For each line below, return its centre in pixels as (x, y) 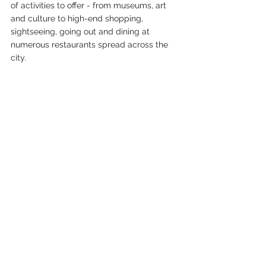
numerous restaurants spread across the (91, 45)
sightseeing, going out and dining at (81, 31)
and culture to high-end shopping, (78, 18)
